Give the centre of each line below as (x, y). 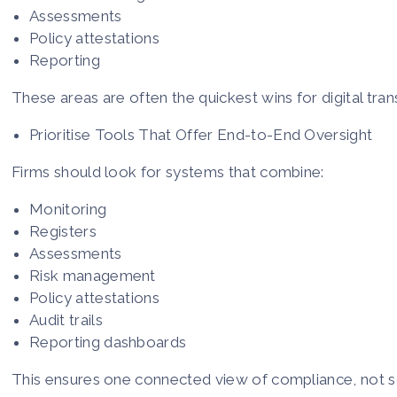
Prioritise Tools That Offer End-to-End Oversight (201, 134)
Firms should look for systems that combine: (168, 171)
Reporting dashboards (108, 342)
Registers (63, 231)
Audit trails (66, 319)
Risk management (93, 275)
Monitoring (68, 209)
